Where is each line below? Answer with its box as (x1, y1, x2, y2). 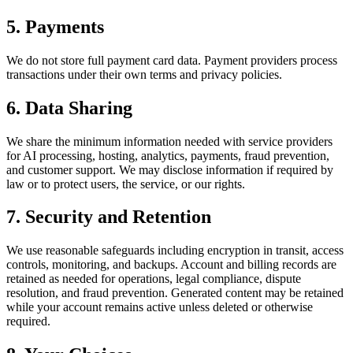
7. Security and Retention (6, 206, 211, 228)
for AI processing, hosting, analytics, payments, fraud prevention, (6, 148, 329, 162)
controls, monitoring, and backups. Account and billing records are (6, 258, 336, 272)
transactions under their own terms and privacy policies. (6, 67, 282, 81)
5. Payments (6, 16, 104, 37)
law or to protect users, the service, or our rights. (6, 176, 245, 191)
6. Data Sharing (6, 97, 132, 118)
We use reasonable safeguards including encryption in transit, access (6, 243, 344, 258)
